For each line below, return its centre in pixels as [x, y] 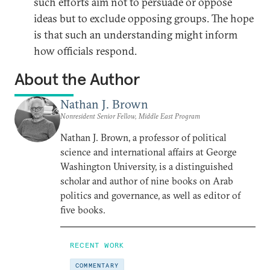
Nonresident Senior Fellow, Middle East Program [130, 116]
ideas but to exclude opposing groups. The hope [144, 18]
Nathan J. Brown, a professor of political [143, 137]
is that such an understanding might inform [136, 35]
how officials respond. [85, 51]
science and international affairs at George [149, 152]
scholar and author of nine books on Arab [147, 181]
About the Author [77, 79]
